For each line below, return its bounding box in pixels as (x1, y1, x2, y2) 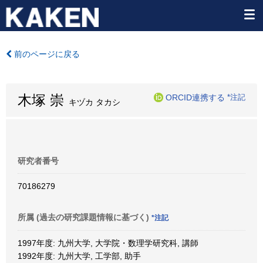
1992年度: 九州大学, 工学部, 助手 (18, 251, 141, 261)
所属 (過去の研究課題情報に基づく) (18, 213, 151, 222)
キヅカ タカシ (64, 97, 120, 107)
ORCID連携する (166, 92, 225, 102)
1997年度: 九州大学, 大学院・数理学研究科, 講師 (18, 238, 198, 248)
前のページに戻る (12, 49, 80, 59)
